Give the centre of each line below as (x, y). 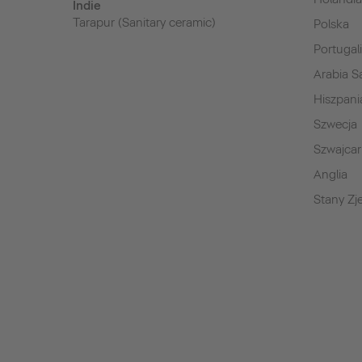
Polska (332, 24)
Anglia (331, 175)
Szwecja (336, 124)
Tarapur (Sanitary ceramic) (144, 23)
